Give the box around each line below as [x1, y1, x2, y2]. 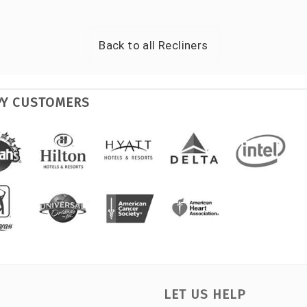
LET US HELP [163, 286, 245, 302]
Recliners [158, 38, 208, 52]
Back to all [99, 38, 159, 52]
